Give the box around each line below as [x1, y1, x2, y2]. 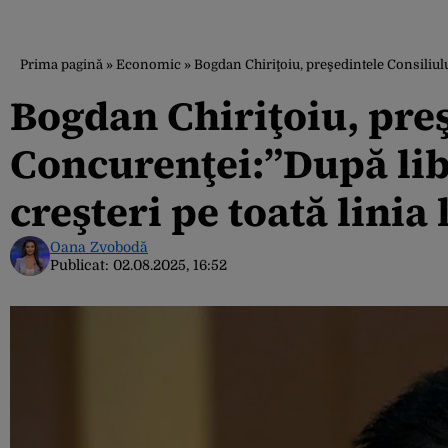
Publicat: [50, 257, 113, 273]
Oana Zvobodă [50, 239, 148, 255]
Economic [116, 57, 181, 72]
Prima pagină [20, 57, 103, 72]
